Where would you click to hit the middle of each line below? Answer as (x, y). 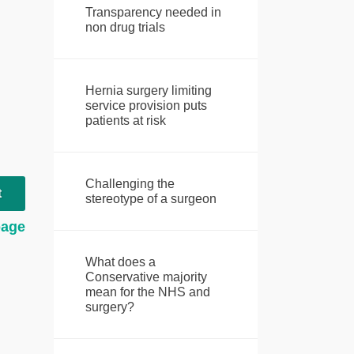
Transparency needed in (153, 13)
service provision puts (146, 106)
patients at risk (125, 121)
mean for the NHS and (147, 292)
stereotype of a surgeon (151, 199)
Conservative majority (146, 277)
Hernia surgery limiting (148, 91)
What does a (120, 262)
